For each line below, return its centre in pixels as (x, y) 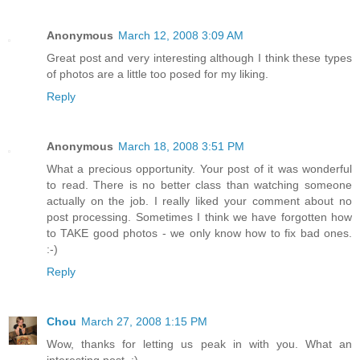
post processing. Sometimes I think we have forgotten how (199, 217)
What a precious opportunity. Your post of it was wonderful (199, 169)
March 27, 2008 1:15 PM (144, 322)
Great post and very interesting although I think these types (199, 58)
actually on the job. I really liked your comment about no (199, 201)
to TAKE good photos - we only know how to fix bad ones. (199, 233)
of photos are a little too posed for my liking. (157, 74)
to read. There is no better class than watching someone (199, 185)
